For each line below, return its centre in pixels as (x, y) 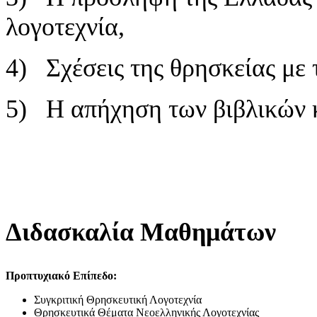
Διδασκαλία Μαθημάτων (141, 232)
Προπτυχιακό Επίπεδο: (64, 275)
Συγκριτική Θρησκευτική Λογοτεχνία (118, 299)
